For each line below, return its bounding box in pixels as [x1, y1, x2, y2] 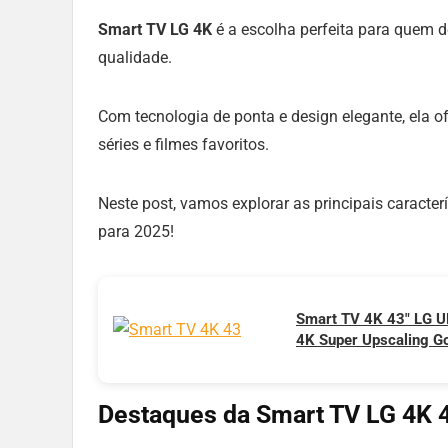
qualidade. [98, 48, 172, 68]
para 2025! [98, 222, 174, 242]
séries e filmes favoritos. [98, 135, 269, 155]
